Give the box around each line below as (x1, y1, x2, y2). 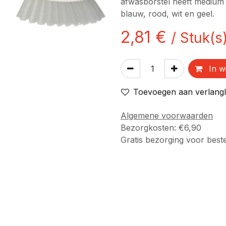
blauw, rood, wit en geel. (121, 9, 214, 19)
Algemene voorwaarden (121, 110, 213, 121)
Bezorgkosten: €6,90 (121, 123, 204, 133)
